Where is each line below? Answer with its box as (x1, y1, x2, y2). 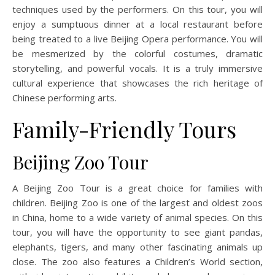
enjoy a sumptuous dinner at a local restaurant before (12, 18, 263, 31)
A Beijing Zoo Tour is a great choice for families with (12, 182, 263, 195)
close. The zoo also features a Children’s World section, (12, 255, 263, 268)
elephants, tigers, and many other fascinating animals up (12, 241, 263, 254)
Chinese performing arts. (12, 91, 117, 104)
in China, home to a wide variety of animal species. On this (12, 211, 263, 224)
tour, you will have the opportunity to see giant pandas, (12, 226, 263, 239)
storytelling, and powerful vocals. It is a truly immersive (12, 62, 263, 75)
